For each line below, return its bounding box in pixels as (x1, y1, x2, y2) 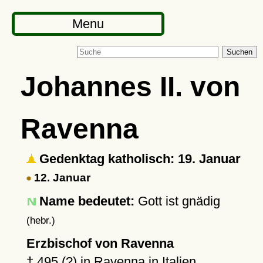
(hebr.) (26, 215, 55, 225)
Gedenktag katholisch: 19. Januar (35, 151, 241, 166)
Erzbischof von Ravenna (26, 236, 174, 251)
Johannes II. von (20, 70, 240, 102)
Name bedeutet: (39, 194, 134, 208)
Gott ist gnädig (134, 194, 220, 208)
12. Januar (31, 171, 90, 184)
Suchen (227, 48, 252, 56)
